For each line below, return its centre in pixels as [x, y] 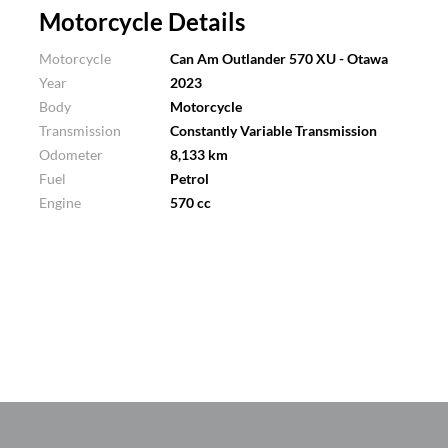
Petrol [190, 178]
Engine [60, 202]
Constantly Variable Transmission [274, 130]
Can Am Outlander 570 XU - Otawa [279, 58]
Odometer [71, 154]
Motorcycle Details [142, 21]
